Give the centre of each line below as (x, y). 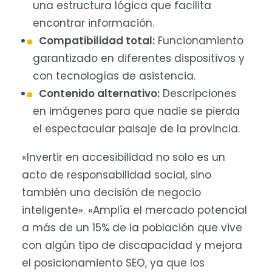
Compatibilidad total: (97, 41)
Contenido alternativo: (99, 93)
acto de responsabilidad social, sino (117, 175)
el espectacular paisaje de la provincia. (136, 129)
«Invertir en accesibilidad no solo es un (124, 157)
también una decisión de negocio (111, 192)
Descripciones (198, 93)
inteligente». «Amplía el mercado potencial (134, 210)
